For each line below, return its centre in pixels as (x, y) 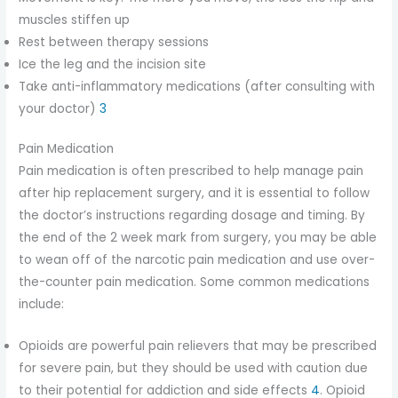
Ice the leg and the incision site (113, 64)
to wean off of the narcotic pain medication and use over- (197, 260)
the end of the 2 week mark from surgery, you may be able (198, 238)
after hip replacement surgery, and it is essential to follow (195, 194)
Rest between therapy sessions (114, 42)
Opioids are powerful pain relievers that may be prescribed (198, 346)
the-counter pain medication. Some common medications (195, 283)
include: (42, 305)
